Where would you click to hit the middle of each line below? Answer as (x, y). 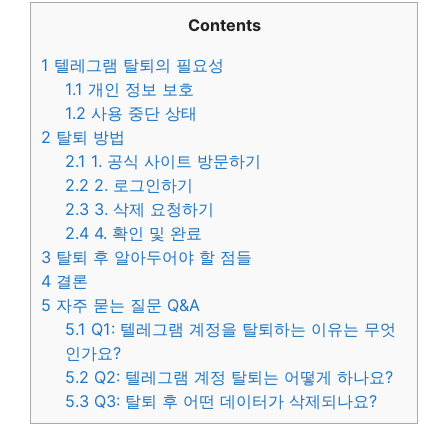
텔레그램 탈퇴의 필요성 (136, 65)
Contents (224, 25)
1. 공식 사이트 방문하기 (174, 161)
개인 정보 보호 (139, 89)
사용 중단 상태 (142, 113)
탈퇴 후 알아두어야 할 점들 (151, 257)
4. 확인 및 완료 (146, 233)
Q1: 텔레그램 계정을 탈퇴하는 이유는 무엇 (241, 329)
